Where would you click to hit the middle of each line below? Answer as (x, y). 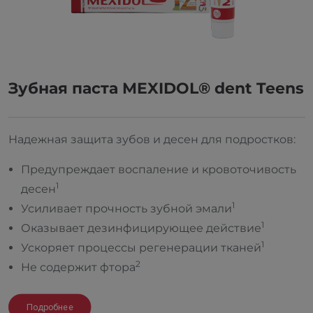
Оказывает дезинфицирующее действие (141, 228)
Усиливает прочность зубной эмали (126, 209)
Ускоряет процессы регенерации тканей (141, 248)
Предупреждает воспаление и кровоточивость (158, 169)
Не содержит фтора (78, 267)
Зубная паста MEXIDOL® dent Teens (156, 88)
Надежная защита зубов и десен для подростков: (152, 139)
